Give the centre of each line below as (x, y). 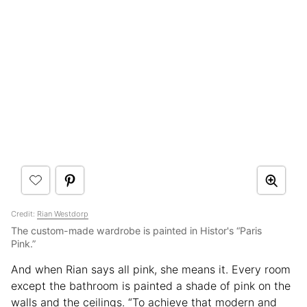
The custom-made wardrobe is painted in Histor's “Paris (136, 231)
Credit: (24, 214)
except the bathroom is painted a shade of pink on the (151, 286)
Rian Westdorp (63, 214)
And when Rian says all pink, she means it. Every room (151, 270)
